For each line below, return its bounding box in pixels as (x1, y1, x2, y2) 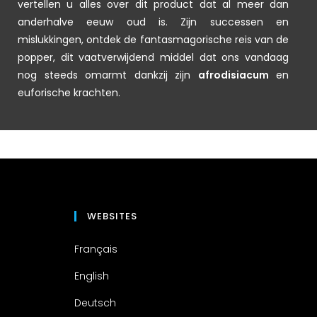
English (74, 268, 109, 283)
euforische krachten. (18, 85, 120, 100)
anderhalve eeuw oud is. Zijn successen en (18, 14, 289, 29)
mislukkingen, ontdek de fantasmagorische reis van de (18, 32, 289, 47)
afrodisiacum (197, 67, 269, 82)
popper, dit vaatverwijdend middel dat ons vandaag (18, 50, 289, 64)
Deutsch (74, 295, 116, 310)
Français (74, 241, 117, 256)
